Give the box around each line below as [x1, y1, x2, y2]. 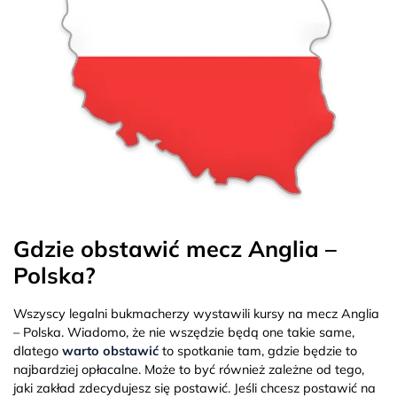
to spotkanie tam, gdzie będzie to [159, 342, 357, 359]
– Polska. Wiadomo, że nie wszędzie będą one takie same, [13, 323, 354, 340]
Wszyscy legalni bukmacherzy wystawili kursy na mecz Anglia [13, 305, 379, 322]
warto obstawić [62, 342, 159, 359]
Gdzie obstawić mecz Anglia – [13, 234, 337, 262]
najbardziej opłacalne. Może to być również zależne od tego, [13, 361, 364, 378]
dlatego [13, 342, 62, 359]
